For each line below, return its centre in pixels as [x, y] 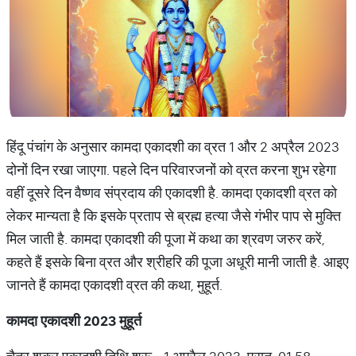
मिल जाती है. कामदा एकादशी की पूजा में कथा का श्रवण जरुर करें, [166, 239]
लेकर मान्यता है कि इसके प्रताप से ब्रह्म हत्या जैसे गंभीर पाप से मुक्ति [174, 216]
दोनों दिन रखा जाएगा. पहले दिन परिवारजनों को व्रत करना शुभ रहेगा [171, 170]
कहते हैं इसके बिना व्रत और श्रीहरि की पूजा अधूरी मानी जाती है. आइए [178, 262]
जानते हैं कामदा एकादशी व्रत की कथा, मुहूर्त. [114, 285]
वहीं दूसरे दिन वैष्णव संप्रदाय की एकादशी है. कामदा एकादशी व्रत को [172, 193]
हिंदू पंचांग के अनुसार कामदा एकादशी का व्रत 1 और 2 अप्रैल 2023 [173, 147]
